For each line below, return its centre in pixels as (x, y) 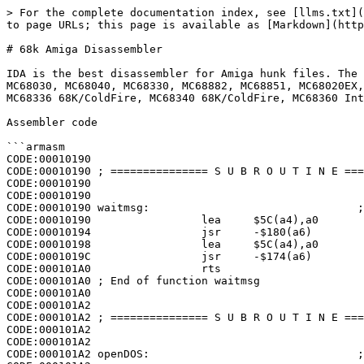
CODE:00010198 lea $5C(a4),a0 (162, 244)
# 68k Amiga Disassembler (84, 49)
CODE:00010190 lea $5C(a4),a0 (162, 220)
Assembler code (52, 122)
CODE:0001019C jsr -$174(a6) (159, 256)
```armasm (36, 147)
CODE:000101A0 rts (114, 269)
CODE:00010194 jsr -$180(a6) (159, 232)
